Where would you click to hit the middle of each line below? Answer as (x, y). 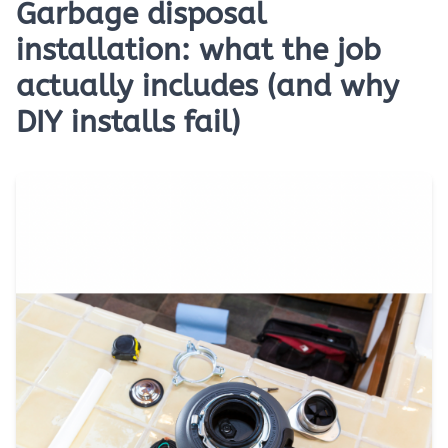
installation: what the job (198, 50)
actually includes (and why (207, 86)
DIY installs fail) (128, 122)
